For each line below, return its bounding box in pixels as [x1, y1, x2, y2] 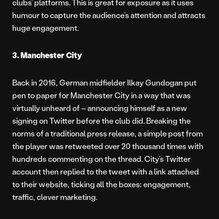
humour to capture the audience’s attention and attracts [12, 10, 205, 21]
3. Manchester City [12, 50, 82, 61]
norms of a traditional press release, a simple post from [12, 128, 203, 139]
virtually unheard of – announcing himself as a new [12, 103, 187, 113]
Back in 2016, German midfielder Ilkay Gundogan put [12, 77, 197, 88]
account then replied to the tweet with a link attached [12, 166, 199, 177]
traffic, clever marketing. [12, 192, 97, 202]
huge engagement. [12, 22, 79, 33]
